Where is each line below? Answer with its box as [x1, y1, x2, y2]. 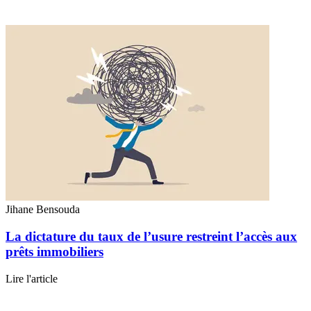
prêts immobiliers [6, 244, 103, 259]
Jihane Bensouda [6, 203, 80, 216]
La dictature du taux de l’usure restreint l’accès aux [6, 228, 297, 244]
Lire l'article [6, 272, 58, 285]
